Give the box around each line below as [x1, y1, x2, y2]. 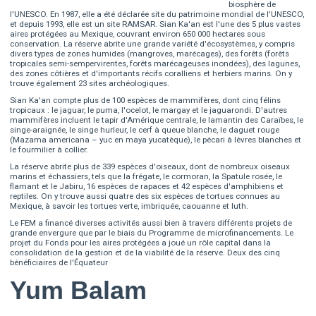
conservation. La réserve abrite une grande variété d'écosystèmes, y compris [10, 39, 296, 49]
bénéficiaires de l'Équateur [10, 257, 109, 268]
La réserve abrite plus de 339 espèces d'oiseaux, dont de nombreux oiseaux [10, 162, 291, 172]
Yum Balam [10, 276, 147, 305]
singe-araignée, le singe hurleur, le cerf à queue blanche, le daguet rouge [10, 125, 280, 135]
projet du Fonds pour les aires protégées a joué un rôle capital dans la [10, 238, 272, 248]
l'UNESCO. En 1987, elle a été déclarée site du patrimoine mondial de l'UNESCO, [10, 9, 305, 20]
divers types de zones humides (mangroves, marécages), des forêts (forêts [10, 49, 290, 59]
